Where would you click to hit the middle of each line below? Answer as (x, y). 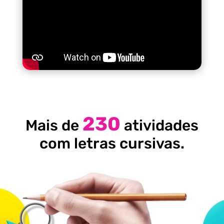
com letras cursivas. (112, 144)
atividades (159, 126)
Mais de (54, 126)
